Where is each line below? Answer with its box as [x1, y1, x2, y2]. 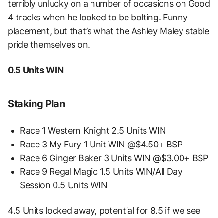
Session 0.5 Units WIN [20, 180, 108, 191]
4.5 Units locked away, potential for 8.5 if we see [8, 205, 200, 216]
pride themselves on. [8, 39, 90, 50]
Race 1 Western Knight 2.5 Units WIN [20, 126, 166, 136]
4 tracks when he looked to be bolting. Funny [8, 12, 188, 23]
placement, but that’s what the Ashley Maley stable [8, 26, 210, 36]
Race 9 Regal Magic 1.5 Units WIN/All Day [20, 166, 182, 177]
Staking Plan [8, 98, 65, 110]
